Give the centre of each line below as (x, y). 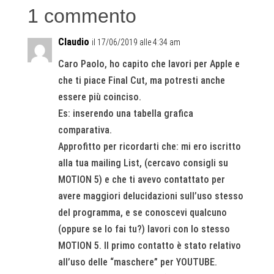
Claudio (73, 42)
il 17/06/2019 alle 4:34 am (136, 42)
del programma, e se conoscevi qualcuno (142, 212)
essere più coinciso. (99, 97)
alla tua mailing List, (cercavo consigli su (143, 163)
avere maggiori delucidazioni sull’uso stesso (150, 196)
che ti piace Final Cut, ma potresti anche (141, 80)
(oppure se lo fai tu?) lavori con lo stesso (144, 229)
